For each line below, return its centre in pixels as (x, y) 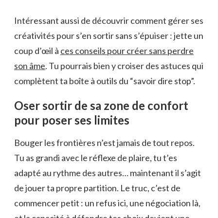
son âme (30, 66)
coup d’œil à (37, 51)
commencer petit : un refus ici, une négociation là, (107, 203)
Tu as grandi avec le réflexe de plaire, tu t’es (96, 158)
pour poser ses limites (72, 120)
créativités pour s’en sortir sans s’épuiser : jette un (109, 36)
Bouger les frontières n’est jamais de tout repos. (104, 143)
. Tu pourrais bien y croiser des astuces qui (124, 66)
